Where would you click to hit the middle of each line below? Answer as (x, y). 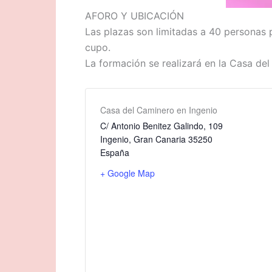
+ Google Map (127, 173)
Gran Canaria (160, 139)
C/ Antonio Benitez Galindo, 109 (161, 126)
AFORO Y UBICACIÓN (134, 16)
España (115, 152)
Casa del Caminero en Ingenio (159, 110)
